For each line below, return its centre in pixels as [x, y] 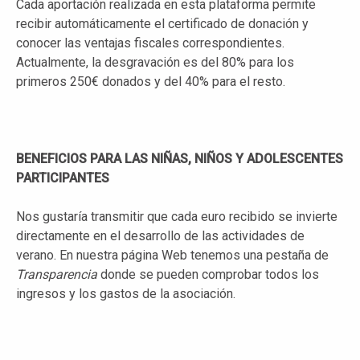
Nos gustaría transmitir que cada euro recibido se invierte [177, 216]
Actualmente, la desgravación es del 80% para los [155, 62]
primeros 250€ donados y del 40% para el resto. [151, 81]
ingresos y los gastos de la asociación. [126, 293]
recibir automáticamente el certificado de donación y [162, 23]
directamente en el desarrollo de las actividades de [160, 235]
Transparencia [57, 274]
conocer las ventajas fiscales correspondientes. [150, 43]
